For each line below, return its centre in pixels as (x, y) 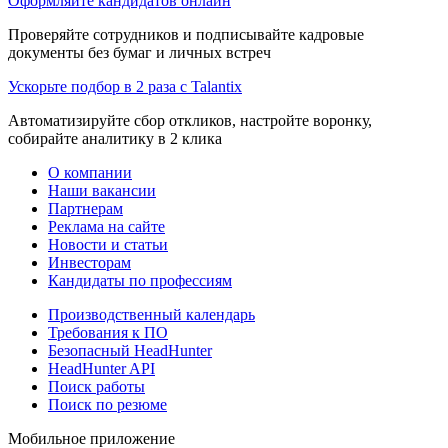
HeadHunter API (101, 368)
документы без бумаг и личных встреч (139, 52)
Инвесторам (89, 262)
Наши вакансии (102, 190)
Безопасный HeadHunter (130, 350)
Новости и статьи (108, 244)
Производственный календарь (151, 314)
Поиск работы (96, 386)
